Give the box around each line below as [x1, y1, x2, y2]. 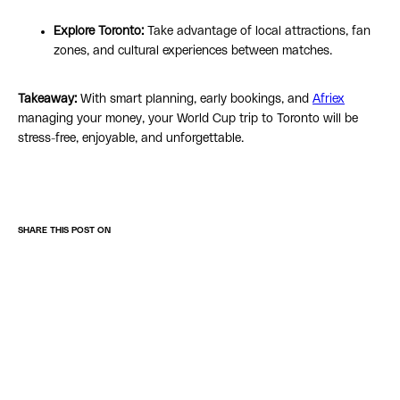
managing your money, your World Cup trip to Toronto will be [18, 112, 358, 126]
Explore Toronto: [54, 25, 144, 38]
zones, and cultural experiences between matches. [54, 45, 332, 58]
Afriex [312, 93, 345, 106]
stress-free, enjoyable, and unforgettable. [18, 132, 244, 146]
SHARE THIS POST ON [18, 226, 111, 236]
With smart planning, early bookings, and [77, 93, 312, 106]
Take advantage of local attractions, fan [144, 25, 371, 38]
